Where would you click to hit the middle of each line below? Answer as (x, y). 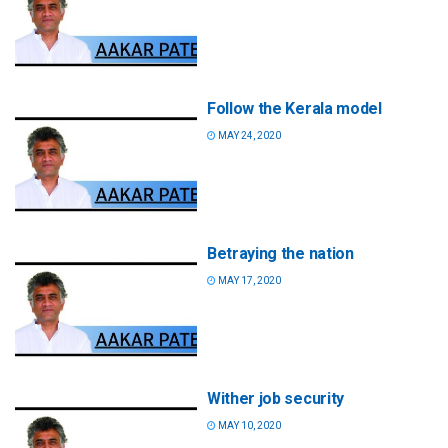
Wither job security (275, 398)
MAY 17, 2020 (248, 280)
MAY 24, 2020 (248, 135)
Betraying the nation (280, 253)
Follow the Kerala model (294, 108)
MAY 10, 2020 (248, 425)
